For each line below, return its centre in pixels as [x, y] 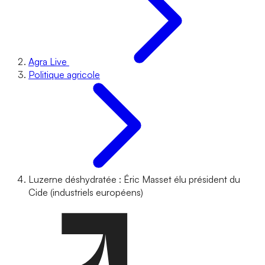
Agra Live [48, 62]
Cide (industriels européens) [86, 192]
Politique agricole [64, 75]
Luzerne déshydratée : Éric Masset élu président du [134, 179]
